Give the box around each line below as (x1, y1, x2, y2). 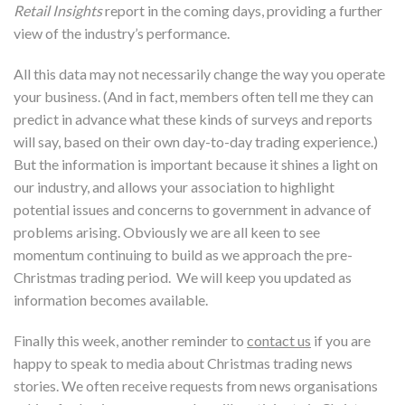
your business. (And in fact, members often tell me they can (14, 87, 373, 105)
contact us (247, 331, 311, 349)
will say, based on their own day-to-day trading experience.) (14, 132, 378, 150)
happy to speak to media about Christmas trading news (14, 353, 353, 372)
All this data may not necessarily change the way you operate (14, 64, 385, 82)
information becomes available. (14, 290, 211, 308)
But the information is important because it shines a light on (14, 155, 378, 173)
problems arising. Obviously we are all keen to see (14, 222, 320, 240)
